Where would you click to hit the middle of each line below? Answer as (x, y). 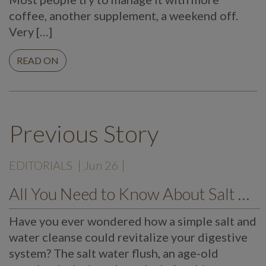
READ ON (38, 61)
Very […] (31, 32)
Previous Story (84, 134)
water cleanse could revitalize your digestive (128, 237)
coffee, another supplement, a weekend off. (123, 16)
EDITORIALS (41, 165)
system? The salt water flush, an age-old (114, 253)
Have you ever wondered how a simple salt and (133, 221)
